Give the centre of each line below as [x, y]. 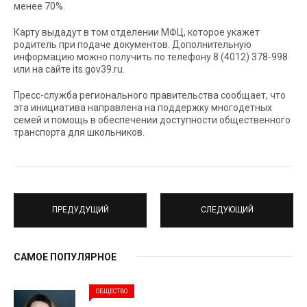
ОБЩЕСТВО [112, 291]
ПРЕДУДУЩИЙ [80, 210]
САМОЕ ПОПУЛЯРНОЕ [65, 257]
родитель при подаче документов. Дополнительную [133, 44]
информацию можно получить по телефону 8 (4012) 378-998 [151, 57]
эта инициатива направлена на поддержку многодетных [143, 107]
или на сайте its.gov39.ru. [69, 69]
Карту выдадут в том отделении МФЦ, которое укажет [137, 32]
